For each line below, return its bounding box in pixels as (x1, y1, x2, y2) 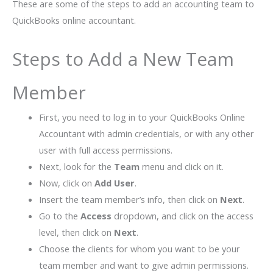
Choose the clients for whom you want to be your (38, 242, 240, 255)
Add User (94, 176, 135, 189)
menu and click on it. (139, 160, 224, 172)
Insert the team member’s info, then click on (38, 193, 220, 205)
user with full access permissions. (38, 143, 172, 156)
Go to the (38, 209, 80, 222)
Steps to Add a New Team (12, 46, 234, 71)
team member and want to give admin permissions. (38, 258, 249, 271)
